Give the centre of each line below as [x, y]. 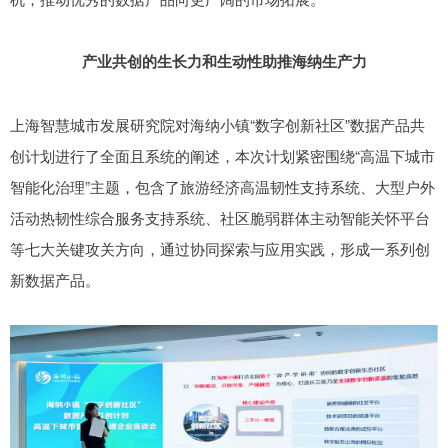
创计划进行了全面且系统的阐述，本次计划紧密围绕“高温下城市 [222, 155]
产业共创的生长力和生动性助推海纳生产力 [224, 60]
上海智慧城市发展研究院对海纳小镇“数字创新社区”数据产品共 [217, 124]
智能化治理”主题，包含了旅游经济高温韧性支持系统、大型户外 [222, 186]
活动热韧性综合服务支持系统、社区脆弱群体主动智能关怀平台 [220, 217]
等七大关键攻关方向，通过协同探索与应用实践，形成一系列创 [220, 248]
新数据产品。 [55, 279]
